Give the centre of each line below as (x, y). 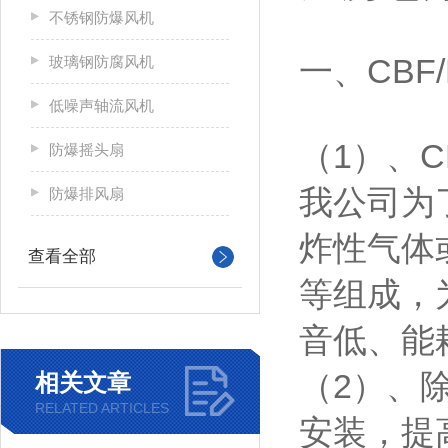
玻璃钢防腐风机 (101, 61)
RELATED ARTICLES (102, 408)
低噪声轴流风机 (101, 105)
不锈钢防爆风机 (101, 17)
